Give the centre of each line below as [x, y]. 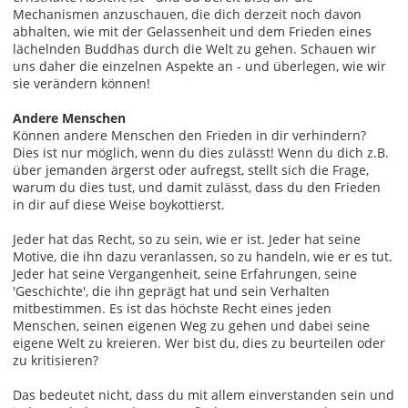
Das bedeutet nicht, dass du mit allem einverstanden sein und [204, 394]
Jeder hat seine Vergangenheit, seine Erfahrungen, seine [185, 273]
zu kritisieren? [56, 360]
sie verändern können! [82, 83]
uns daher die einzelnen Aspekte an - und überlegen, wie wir [199, 66]
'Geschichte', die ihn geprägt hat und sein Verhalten [171, 291]
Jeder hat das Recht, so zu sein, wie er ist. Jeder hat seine [187, 239]
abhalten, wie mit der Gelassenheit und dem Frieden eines [192, 31]
